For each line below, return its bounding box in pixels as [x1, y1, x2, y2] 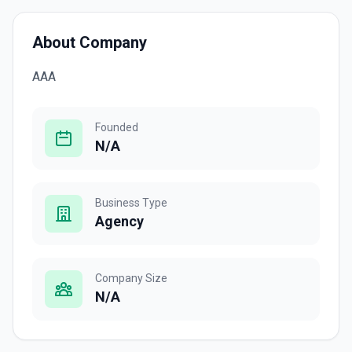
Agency [95, 213, 144, 229]
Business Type [95, 196, 167, 209]
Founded [95, 121, 138, 134]
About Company [32, 33, 147, 52]
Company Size [95, 272, 167, 284]
